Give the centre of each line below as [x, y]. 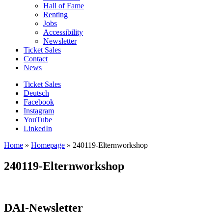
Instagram [39, 110]
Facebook [39, 102]
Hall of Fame [64, 5]
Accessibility [63, 32]
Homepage [48, 145]
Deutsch [36, 93]
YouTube [38, 119]
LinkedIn [38, 128]
